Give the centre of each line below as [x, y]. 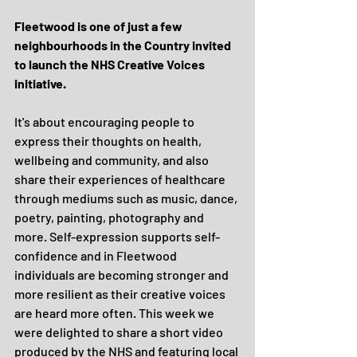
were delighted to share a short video [120, 332]
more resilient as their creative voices [121, 294]
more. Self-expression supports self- [117, 236]
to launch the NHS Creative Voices [111, 64]
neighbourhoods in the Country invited [124, 45]
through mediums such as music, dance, [127, 198]
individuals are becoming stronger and [123, 275]
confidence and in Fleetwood [97, 255]
